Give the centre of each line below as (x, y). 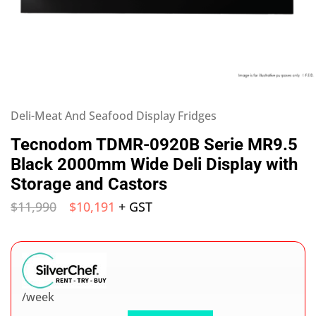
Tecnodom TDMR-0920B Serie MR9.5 (154, 145)
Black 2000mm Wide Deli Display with (154, 164)
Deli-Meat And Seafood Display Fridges (114, 116)
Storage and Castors (89, 184)
